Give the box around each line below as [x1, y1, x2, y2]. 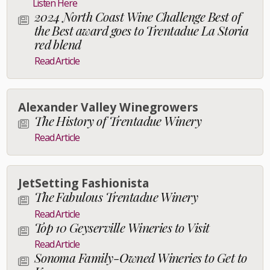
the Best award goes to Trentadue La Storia [34, 21, 249, 39]
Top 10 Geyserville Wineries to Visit [34, 218, 210, 236]
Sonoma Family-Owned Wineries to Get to [34, 249, 247, 266]
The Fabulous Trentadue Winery [34, 188, 198, 206]
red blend [34, 35, 81, 52]
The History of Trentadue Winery [34, 111, 202, 129]
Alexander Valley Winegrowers [17, 98, 198, 115]
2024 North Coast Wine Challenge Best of [34, 7, 242, 25]
